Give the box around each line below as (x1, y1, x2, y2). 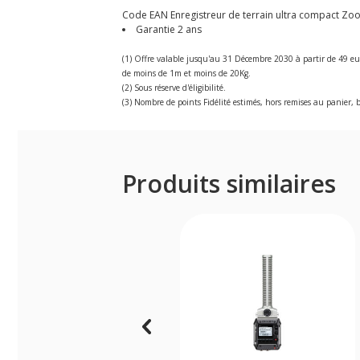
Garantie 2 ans (136, 22, 202, 36)
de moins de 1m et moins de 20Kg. (122, 67, 251, 79)
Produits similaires (122, 166, 336, 200)
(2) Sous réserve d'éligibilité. (122, 81, 226, 93)
